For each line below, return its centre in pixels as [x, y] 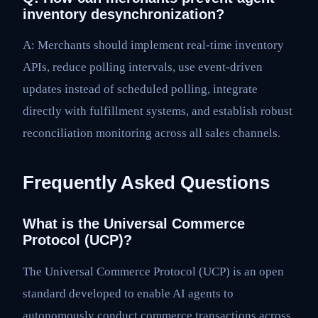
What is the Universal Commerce [134, 224]
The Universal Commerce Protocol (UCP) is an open [153, 272]
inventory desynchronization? [124, 14]
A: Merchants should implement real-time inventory [153, 45]
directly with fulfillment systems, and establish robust [158, 111]
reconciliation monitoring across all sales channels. [152, 133]
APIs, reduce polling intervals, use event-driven [143, 67]
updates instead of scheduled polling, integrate [140, 89]
